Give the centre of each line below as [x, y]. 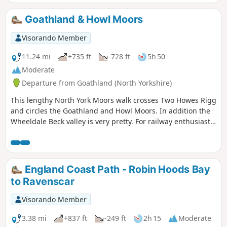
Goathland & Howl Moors [83, 20]
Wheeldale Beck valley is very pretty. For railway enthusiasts [112, 121]
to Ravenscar [43, 181]
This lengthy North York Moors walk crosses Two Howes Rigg [113, 100]
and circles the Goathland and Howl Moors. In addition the [110, 110]
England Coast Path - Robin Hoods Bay [116, 169]
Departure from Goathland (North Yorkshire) [97, 83]
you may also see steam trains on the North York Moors [104, 132]
